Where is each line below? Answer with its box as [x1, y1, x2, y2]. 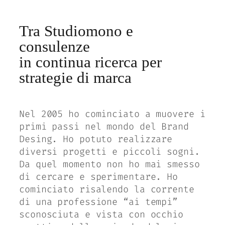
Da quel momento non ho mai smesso [19, 158, 200, 170]
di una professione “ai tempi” [19, 195, 178, 208]
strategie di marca [19, 68, 132, 86]
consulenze [19, 37, 90, 55]
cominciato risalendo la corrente [19, 183, 194, 195]
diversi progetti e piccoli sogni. [19, 145, 200, 158]
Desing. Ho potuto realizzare [19, 133, 173, 145]
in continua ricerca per [19, 53, 162, 71]
